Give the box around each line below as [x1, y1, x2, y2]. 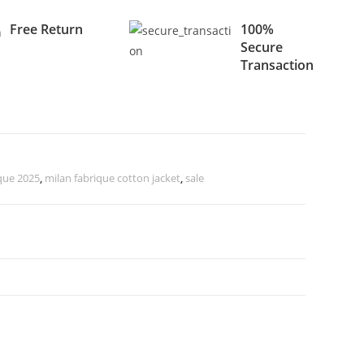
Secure [240, 38, 284, 56]
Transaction [240, 56, 314, 74]
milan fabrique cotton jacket [45, 171, 180, 185]
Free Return [9, 20, 83, 38]
